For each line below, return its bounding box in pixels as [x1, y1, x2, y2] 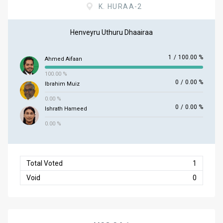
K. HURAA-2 [98, 2, 142, 10]
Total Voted [26, 159, 63, 167]
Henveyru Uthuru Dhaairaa [70, 28, 153, 36]
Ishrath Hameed [45, 106, 87, 112]
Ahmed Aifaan [45, 56, 82, 62]
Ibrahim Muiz [45, 81, 80, 87]
